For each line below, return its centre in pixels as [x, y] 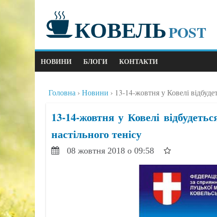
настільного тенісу [96, 134]
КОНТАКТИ [139, 61]
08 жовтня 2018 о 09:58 [111, 151]
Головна [62, 92]
